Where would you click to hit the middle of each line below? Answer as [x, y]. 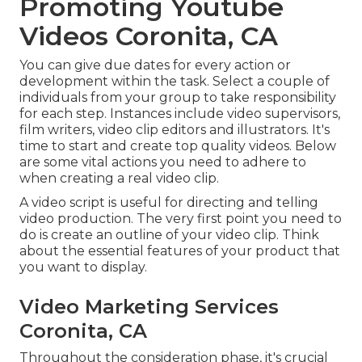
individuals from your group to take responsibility [178, 98]
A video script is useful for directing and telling [169, 203]
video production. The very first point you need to [181, 219]
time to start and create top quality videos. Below [178, 146]
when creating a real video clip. [119, 179]
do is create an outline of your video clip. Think [169, 235]
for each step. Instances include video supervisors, [180, 114]
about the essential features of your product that [180, 251]
